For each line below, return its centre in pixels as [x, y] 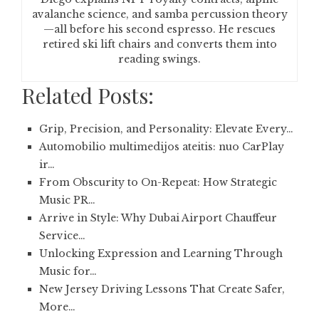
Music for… [68, 271]
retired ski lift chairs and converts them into [159, 44]
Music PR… [67, 200]
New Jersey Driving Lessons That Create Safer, [162, 289]
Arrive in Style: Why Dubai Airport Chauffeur [158, 218]
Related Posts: [88, 95]
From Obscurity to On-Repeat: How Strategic [158, 182]
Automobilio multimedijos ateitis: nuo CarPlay [162, 147]
